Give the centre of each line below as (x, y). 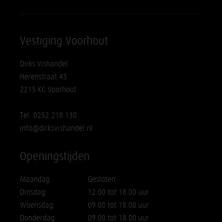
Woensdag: (38, 205)
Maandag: (36, 179)
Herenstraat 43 (44, 76)
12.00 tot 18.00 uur (118, 192)
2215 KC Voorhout (48, 89)
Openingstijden (55, 156)
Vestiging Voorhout (64, 41)
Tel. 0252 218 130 (49, 115)
